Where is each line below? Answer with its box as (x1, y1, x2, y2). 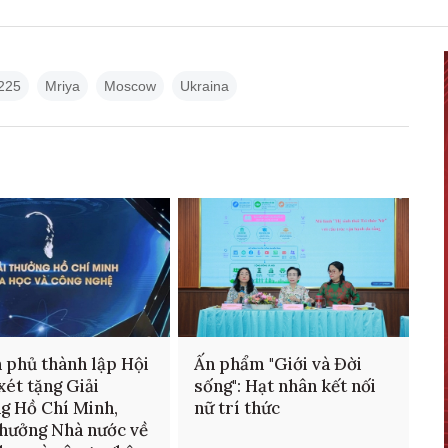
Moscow (104, 78, 156, 95)
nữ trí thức (193, 397, 280, 420)
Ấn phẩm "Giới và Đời (193, 353, 362, 376)
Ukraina (180, 78, 229, 95)
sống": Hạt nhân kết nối (193, 375, 376, 398)
